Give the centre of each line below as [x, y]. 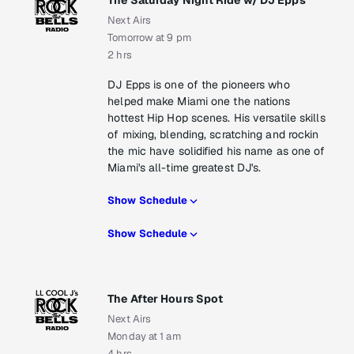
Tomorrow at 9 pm [149, 38]
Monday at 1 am [144, 337]
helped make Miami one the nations [199, 102]
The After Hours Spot [166, 299]
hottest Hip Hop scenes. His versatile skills [217, 118]
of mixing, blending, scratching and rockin [213, 135]
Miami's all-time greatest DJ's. [185, 168]
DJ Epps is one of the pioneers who [199, 85]
